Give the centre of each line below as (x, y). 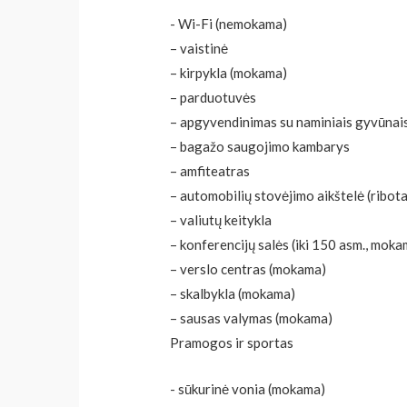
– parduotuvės (213, 98)
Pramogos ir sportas (232, 343)
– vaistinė (199, 49)
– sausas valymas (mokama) (252, 318)
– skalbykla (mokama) (233, 294)
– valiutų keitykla (221, 220)
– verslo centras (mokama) (248, 269)
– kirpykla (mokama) (229, 73)
